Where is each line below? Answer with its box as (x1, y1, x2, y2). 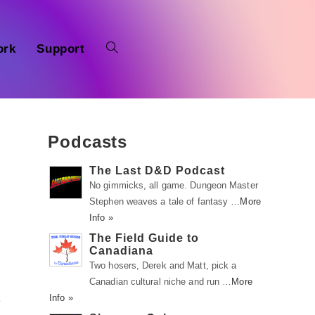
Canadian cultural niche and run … (89, 276, 232, 287)
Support (37, 42, 85, 56)
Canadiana (89, 245, 153, 257)
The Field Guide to (89, 232, 199, 244)
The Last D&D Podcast (89, 165, 225, 176)
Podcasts (48, 132, 128, 151)
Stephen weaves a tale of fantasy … (89, 196, 240, 207)
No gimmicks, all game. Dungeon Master (89, 180, 258, 191)
